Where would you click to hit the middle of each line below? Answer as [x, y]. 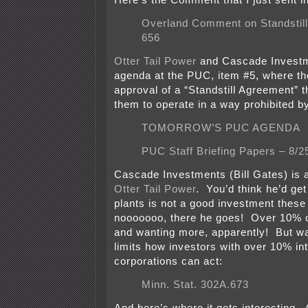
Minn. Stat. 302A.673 [195, 285]
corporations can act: [168, 262]
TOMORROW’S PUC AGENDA [221, 128]
